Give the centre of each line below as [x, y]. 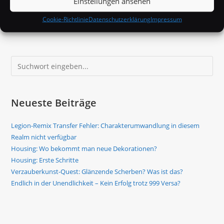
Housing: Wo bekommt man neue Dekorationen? [84, 149]
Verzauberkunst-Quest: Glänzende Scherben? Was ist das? [97, 172]
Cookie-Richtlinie [65, 19]
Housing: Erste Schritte [45, 160]
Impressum [166, 19]
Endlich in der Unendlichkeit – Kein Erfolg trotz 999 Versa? [96, 183]
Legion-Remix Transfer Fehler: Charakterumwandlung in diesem [105, 126]
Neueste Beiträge [54, 103]
